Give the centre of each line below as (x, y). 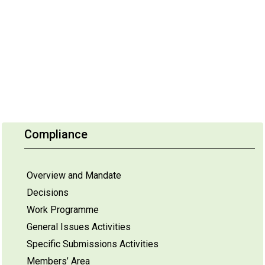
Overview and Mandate (74, 175)
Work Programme (63, 210)
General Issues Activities (79, 227)
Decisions (48, 193)
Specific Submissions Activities (93, 244)
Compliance (56, 134)
